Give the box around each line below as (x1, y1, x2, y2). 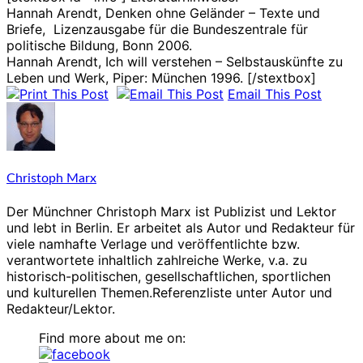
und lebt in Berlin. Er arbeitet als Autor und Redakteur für (6, 220, 355, 237)
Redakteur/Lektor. (6, 301, 115, 318)
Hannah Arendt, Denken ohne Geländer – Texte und (6, 4, 320, 21)
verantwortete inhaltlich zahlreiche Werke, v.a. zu (6, 252, 307, 269)
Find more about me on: (39, 330, 186, 347)
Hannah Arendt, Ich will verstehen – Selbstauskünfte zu (6, 53, 343, 70)
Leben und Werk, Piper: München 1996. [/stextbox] (6, 69, 316, 86)
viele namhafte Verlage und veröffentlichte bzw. (6, 236, 300, 253)
